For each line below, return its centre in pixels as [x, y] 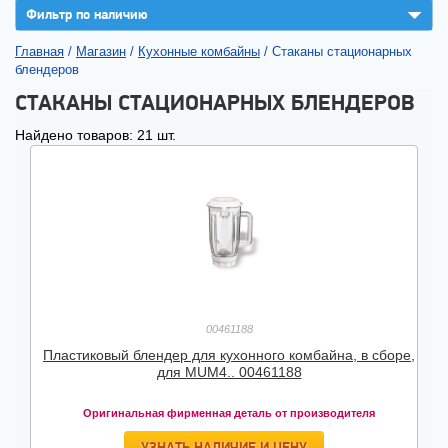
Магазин [101, 51]
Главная [39, 51]
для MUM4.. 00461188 [229, 372]
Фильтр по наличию [87, 14]
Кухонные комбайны [199, 51]
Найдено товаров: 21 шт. [95, 135]
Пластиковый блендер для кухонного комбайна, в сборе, [229, 355]
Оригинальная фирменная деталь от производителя [229, 413]
